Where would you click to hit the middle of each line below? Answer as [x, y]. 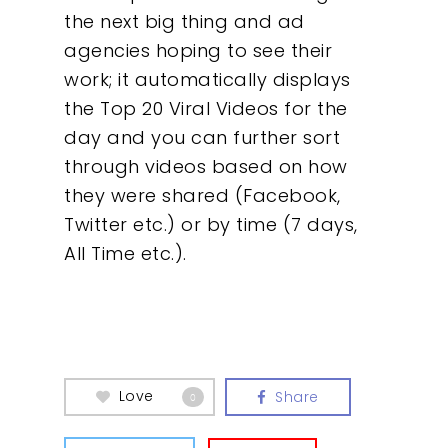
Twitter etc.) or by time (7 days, [211, 225]
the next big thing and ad [184, 22]
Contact [315, 217]
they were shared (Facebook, [202, 196]
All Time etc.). [125, 254]
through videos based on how [206, 167]
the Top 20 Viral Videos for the [206, 109]
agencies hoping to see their [198, 51]
